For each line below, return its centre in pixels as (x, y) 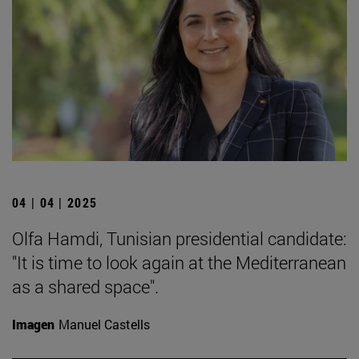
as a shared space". (85, 287)
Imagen (33, 325)
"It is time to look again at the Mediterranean (179, 263)
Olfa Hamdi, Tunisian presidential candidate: (179, 239)
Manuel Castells (104, 325)
